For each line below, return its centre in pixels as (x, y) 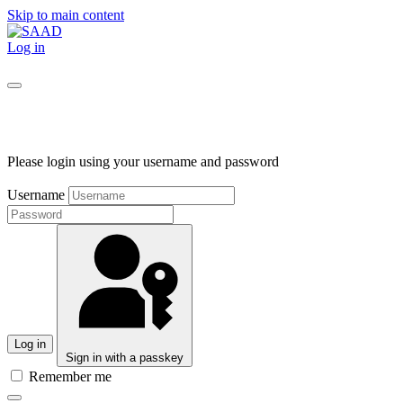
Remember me (68, 376)
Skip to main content (66, 15)
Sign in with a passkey (125, 357)
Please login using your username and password (143, 161)
